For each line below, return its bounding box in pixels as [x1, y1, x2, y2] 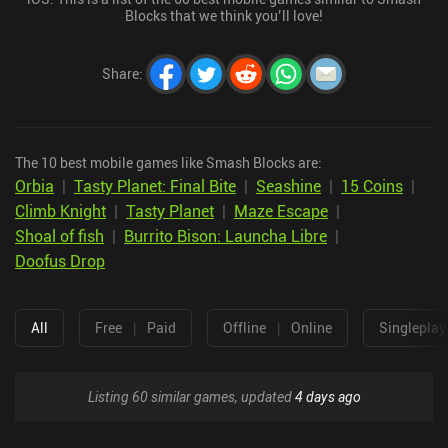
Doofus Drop [15, 249, 105, 272]
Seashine [256, 174, 321, 197]
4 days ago [294, 386, 361, 406]
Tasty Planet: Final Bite [74, 174, 236, 197]
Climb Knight [15, 199, 106, 222]
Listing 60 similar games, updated [87, 386, 295, 406]
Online [291, 318, 332, 338]
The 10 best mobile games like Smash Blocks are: [15, 152, 322, 172]
